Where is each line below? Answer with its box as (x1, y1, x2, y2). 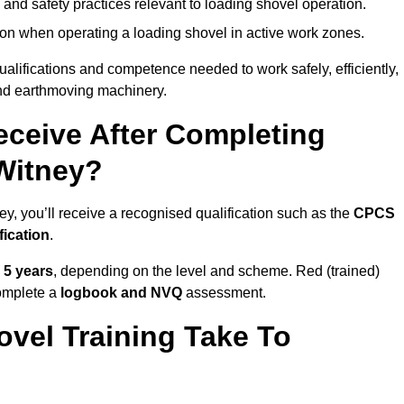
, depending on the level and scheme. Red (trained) (53, 263, 380, 280)
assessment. (182, 285, 266, 301)
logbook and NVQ (60, 285, 182, 301)
